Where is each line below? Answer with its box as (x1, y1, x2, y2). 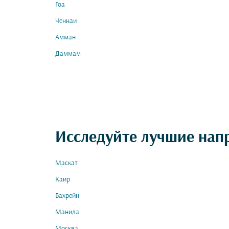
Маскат (55, 159, 78, 167)
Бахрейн (55, 192, 79, 200)
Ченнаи (55, 17, 77, 25)
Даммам (55, 50, 81, 58)
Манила (55, 209, 79, 216)
